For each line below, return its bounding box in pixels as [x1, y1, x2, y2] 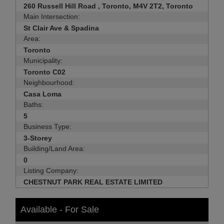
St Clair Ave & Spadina [23, 24, 99, 32]
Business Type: [23, 122, 71, 130]
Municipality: [23, 56, 62, 64]
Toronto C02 [23, 68, 65, 76]
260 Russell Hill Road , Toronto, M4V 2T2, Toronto [23, 2, 193, 10]
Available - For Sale [20, 204, 99, 214]
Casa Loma [23, 90, 61, 98]
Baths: [23, 100, 43, 108]
